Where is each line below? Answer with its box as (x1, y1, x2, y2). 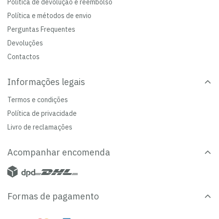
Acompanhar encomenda (7, 147, 110, 158)
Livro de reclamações (7, 123, 72, 131)
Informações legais (7, 76, 85, 88)
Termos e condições (7, 95, 68, 104)
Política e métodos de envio (7, 11, 91, 20)
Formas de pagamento (7, 191, 99, 202)
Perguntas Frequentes (7, 25, 75, 34)
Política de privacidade (7, 109, 77, 118)
